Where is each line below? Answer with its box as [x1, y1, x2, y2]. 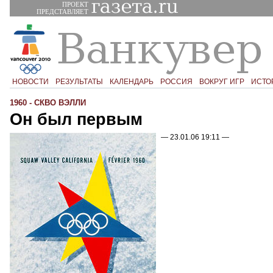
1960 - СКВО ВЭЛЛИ [10, 98, 86, 108]
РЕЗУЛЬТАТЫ [55, 77, 103, 86]
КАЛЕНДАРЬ [109, 77, 154, 86]
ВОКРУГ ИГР [199, 77, 244, 86]
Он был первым [10, 110, 143, 129]
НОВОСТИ [12, 77, 49, 86]
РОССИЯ [160, 77, 193, 86]
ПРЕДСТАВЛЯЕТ [36, 8, 88, 15]
